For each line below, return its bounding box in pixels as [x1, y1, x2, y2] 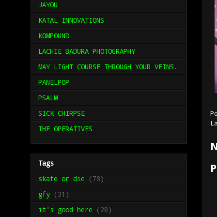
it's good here [38, 204, 93, 214]
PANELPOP [38, 77, 69, 87]
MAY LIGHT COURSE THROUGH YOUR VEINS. [38, 62, 178, 72]
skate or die [38, 173, 85, 183]
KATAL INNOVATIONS [38, 15, 104, 25]
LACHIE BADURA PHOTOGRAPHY [38, 46, 135, 56]
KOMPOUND [38, 31, 69, 41]
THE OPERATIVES [38, 124, 93, 134]
